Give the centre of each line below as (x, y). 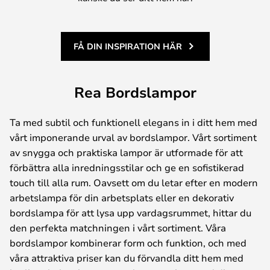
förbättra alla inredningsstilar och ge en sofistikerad (127, 167)
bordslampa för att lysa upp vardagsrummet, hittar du (130, 212)
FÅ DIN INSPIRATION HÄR (127, 46)
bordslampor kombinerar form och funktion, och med (128, 242)
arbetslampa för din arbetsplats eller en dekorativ (122, 197)
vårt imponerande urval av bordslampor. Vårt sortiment (133, 137)
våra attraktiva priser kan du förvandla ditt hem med (127, 257)
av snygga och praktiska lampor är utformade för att (126, 152)
